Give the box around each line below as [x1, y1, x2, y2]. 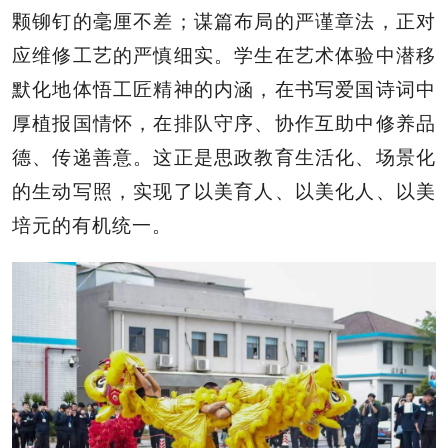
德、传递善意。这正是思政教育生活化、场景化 [12, 147, 436, 169]
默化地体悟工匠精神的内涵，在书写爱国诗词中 [12, 79, 436, 101]
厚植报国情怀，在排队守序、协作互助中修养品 [12, 113, 436, 135]
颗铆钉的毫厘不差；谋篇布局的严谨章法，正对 [12, 11, 436, 33]
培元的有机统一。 [12, 215, 172, 237]
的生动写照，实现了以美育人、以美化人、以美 [12, 181, 436, 203]
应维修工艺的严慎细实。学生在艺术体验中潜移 [12, 45, 436, 67]
